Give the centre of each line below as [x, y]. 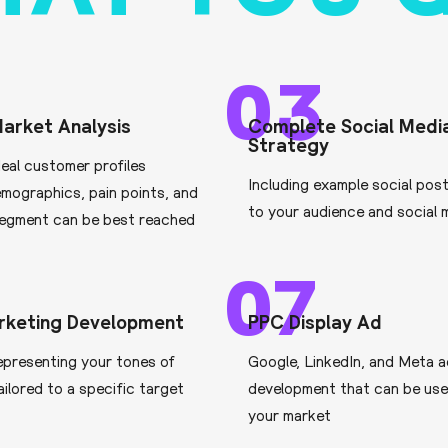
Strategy [289, 144]
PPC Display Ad [315, 321]
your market [290, 414]
